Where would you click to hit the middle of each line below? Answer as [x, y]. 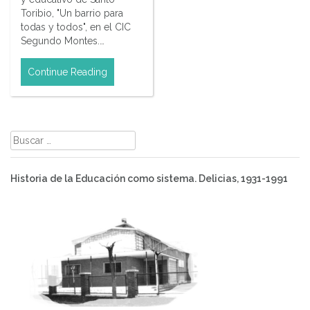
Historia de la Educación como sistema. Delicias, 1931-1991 [149, 178]
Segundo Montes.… [63, 40]
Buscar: [26, 137]
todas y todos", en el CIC [76, 27]
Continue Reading [67, 72]
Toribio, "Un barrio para [72, 13]
